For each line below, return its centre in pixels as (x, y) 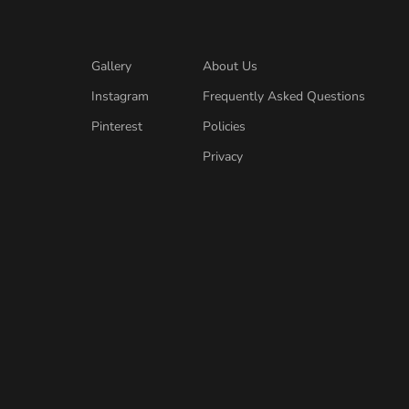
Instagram (121, 97)
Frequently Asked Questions (284, 97)
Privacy (223, 157)
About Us (230, 67)
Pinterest (117, 127)
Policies (224, 127)
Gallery (112, 67)
